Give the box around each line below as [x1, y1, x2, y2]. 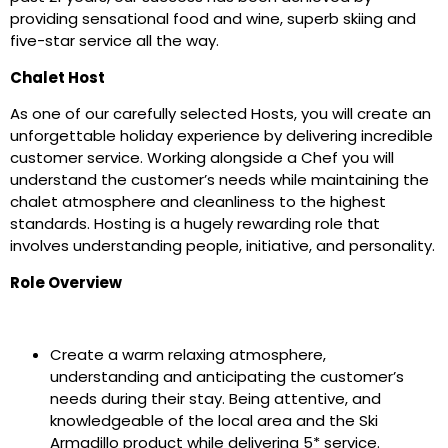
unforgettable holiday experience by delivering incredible [10, 125, 433, 147]
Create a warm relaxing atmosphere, [50, 344, 326, 366]
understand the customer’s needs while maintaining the [10, 169, 429, 191]
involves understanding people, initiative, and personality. [10, 235, 435, 257]
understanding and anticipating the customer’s [50, 366, 404, 388]
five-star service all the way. [10, 30, 219, 52]
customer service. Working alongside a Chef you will [10, 147, 394, 169]
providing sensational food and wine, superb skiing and [10, 8, 416, 30]
